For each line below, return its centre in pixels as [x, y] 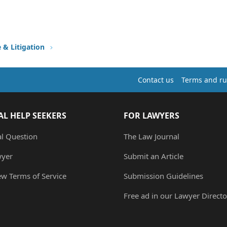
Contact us [156, 80]
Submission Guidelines [163, 176]
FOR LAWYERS [152, 116]
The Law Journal [152, 137]
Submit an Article [154, 156]
